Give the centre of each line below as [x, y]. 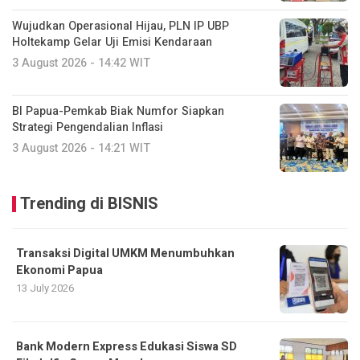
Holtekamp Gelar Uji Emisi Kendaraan [112, 42]
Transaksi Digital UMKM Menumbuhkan [125, 254]
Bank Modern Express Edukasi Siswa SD [127, 347]
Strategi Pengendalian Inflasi [88, 127]
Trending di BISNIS [89, 204]
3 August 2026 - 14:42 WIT [81, 63]
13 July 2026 [45, 288]
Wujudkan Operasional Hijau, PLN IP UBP [121, 26]
